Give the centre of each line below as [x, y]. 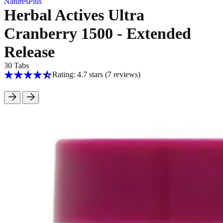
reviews [124, 74]
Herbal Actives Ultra [74, 15]
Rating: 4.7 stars [78, 74]
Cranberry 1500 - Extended [98, 33]
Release [29, 52]
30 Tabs [16, 65]
